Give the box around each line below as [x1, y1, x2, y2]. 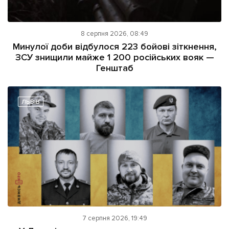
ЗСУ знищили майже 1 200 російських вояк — [15, 52, 214, 63]
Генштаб [96, 62, 133, 74]
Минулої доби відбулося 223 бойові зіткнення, [12, 41, 217, 53]
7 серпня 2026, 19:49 [82, 214, 147, 223]
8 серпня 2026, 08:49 [81, 30, 148, 38]
